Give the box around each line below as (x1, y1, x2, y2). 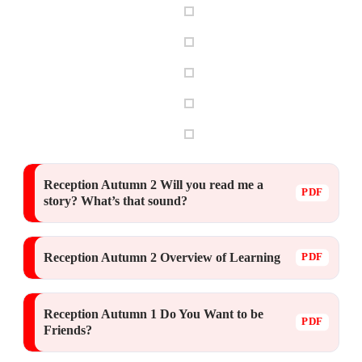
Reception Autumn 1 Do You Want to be (44, 306, 263, 321)
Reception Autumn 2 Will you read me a (44, 177, 263, 192)
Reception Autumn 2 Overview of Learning (44, 250, 280, 264)
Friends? (44, 322, 92, 337)
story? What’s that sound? (44, 193, 187, 208)
